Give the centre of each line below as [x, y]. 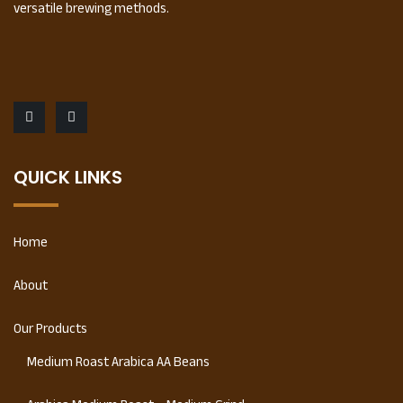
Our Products [50, 328]
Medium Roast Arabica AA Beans [118, 362]
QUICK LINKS [68, 177]
